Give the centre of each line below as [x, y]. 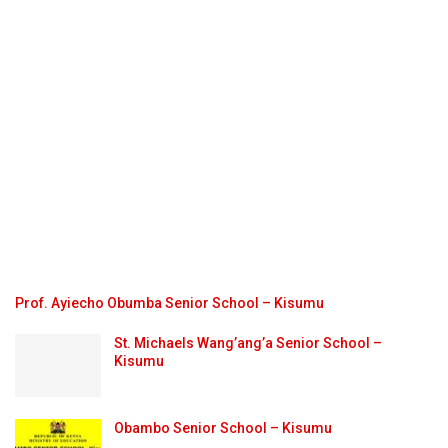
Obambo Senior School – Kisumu [223, 428]
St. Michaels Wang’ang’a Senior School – [248, 342]
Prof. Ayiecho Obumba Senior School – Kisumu [169, 302]
